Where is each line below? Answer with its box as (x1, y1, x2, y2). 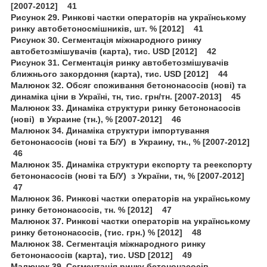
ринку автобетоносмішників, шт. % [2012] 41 (11, 23, 203, 33)
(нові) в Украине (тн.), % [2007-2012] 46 (11, 114, 181, 124)
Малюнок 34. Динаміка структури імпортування (11, 125, 209, 135)
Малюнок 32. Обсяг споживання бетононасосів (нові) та (11, 80, 246, 90)
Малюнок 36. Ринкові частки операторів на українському (11, 193, 250, 203)
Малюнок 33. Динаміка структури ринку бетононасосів (11, 103, 241, 113)
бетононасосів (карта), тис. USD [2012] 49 (11, 250, 192, 260)
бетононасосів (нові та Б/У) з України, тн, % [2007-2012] (11, 170, 249, 181)
